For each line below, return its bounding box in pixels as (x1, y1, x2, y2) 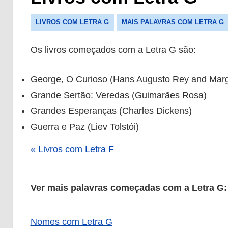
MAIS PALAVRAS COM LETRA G (121, 18, 224, 26)
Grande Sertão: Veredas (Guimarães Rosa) (30, 90, 207, 101)
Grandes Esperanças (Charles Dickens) (30, 106, 192, 117)
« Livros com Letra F (30, 144, 114, 155)
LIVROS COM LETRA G (35, 18, 109, 26)
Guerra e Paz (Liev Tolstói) (30, 122, 139, 132)
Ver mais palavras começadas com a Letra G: (30, 183, 227, 193)
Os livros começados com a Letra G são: (30, 45, 196, 55)
